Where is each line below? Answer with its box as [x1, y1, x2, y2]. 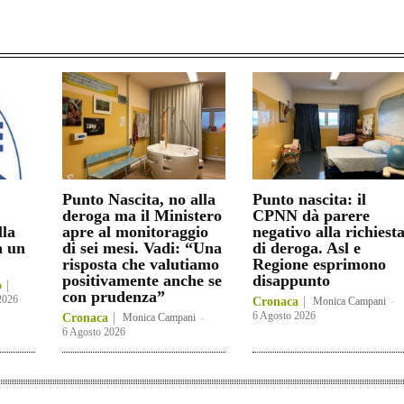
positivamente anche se [62, 271, 222, 290]
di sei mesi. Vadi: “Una [62, 239, 222, 258]
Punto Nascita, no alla [62, 190, 216, 209]
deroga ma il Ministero [62, 207, 222, 225]
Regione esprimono [252, 255, 386, 274]
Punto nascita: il [252, 190, 366, 209]
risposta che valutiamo [62, 255, 219, 274]
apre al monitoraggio [62, 223, 208, 242]
